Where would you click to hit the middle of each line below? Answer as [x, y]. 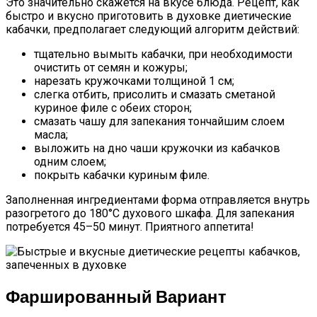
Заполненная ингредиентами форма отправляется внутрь [158, 200]
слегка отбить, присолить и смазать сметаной [155, 94]
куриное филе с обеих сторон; [113, 108]
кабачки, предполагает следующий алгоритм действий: [152, 29]
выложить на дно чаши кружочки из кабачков [157, 148]
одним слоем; [70, 161]
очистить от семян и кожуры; [111, 67]
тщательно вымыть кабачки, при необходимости [163, 54]
